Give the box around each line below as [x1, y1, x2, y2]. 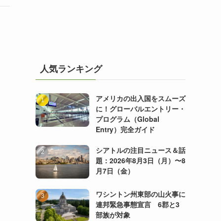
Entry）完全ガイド [95, 124, 155, 134]
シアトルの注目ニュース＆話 [95, 145, 185, 155]
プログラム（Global [95, 114, 159, 124]
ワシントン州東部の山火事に [95, 188, 185, 199]
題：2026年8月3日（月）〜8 [95, 155, 185, 165]
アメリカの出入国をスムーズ [95, 93, 185, 103]
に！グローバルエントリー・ [95, 104, 185, 113]
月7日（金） [95, 166, 134, 176]
